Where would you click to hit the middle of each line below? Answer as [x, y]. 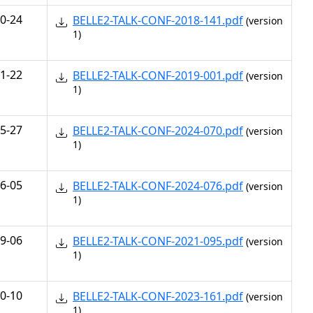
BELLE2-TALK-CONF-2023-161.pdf [158, 296]
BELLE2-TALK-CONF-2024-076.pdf [158, 186]
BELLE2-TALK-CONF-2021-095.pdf [158, 241]
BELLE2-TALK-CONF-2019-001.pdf [158, 75]
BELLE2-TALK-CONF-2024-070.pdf [158, 131]
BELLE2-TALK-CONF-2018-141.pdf [158, 20]
